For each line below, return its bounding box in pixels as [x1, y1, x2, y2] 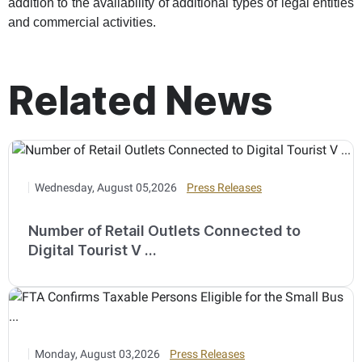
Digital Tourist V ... [28, 241, 157, 259]
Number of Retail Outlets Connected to [28, 221, 301, 239]
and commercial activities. [8, 15, 156, 29]
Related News [8, 76, 272, 124]
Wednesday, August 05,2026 [35, 180, 177, 194]
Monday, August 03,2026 [35, 347, 160, 360]
